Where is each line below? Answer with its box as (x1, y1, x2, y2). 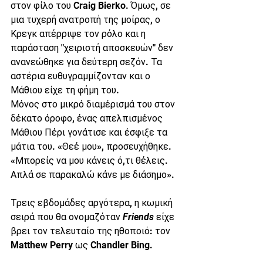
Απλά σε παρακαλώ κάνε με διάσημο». (11, 169, 174, 180)
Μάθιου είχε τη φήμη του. (11, 85, 119, 96)
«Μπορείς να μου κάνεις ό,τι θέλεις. (11, 155, 170, 166)
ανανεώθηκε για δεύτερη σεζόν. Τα (11, 56, 164, 68)
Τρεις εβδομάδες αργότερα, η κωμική (11, 197, 175, 208)
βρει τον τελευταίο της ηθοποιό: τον (11, 225, 173, 237)
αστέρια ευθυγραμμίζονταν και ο (11, 70, 153, 82)
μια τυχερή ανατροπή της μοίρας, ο (11, 14, 163, 25)
